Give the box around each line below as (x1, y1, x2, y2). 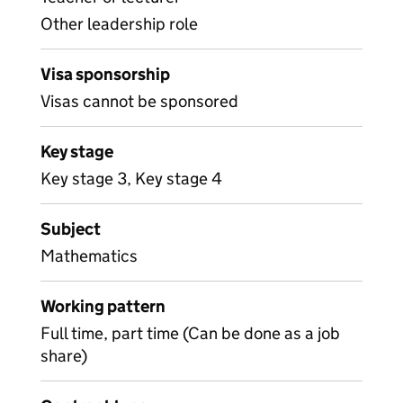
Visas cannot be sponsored (40, 91, 238, 112)
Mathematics (40, 246, 138, 266)
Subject (40, 219, 101, 239)
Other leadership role (40, 13, 198, 34)
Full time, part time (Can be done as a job (40, 323, 340, 344)
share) (40, 345, 87, 366)
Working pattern (40, 296, 166, 317)
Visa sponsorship (40, 64, 170, 85)
